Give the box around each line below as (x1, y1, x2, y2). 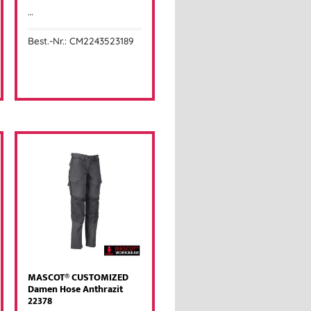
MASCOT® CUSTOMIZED (28, 269, 129, 287)
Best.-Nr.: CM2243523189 (28, 35, 135, 47)
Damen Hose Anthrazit (28, 281, 124, 299)
